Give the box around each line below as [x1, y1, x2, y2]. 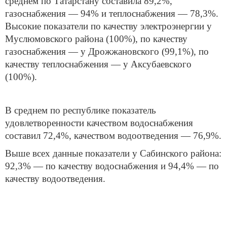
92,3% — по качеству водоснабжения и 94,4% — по [5, 161, 219, 172]
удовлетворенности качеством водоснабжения [5, 117, 193, 128]
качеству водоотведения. [5, 173, 105, 184]
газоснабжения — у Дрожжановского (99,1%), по [5, 46, 209, 57]
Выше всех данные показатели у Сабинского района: [5, 148, 221, 159]
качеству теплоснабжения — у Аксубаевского [5, 58, 192, 69]
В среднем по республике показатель [5, 104, 156, 116]
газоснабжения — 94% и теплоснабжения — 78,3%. [5, 8, 218, 19]
